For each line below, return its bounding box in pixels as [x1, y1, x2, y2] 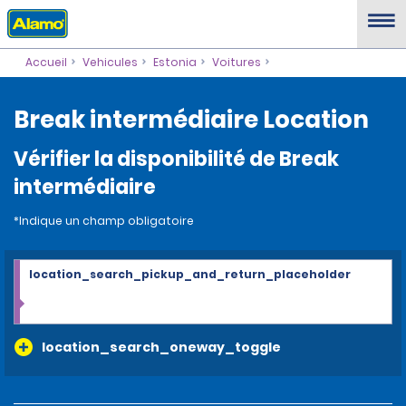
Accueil [24, 54, 67, 70]
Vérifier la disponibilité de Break [14, 145, 339, 173]
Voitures [211, 54, 261, 70]
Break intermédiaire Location [14, 103, 369, 136]
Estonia [152, 54, 197, 70]
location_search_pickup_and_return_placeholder [29, 266, 351, 282]
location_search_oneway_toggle [42, 338, 281, 356]
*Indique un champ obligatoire [14, 213, 194, 228]
